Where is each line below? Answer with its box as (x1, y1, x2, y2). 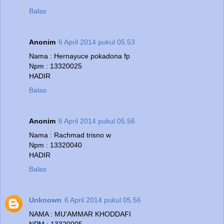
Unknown (29, 196, 61, 204)
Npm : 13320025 (29, 62, 82, 70)
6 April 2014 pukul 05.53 (58, 38, 135, 46)
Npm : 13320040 (29, 141, 82, 149)
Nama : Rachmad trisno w (29, 131, 111, 139)
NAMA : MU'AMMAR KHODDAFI (29, 210, 131, 218)
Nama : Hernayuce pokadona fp (29, 52, 130, 60)
